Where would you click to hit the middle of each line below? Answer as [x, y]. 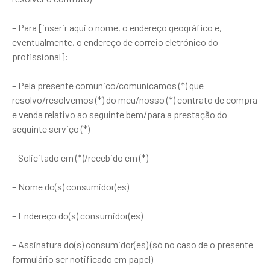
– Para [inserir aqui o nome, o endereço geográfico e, [117, 27]
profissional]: [40, 56]
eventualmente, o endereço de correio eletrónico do [115, 42]
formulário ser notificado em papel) [83, 259]
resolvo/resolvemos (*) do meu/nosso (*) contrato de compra [135, 100]
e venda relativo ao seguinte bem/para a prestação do [120, 114]
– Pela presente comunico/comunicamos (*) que [108, 85]
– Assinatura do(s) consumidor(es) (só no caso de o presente [133, 244]
